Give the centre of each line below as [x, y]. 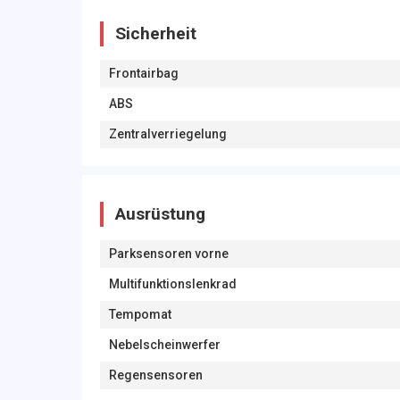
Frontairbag [144, 73]
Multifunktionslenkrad [173, 284]
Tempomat [140, 314]
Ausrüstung [160, 214]
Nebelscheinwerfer [165, 345]
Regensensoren [156, 375]
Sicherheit [156, 33]
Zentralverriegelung [168, 134]
